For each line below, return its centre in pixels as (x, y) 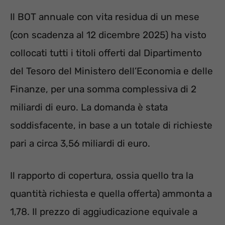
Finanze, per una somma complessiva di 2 (103, 89)
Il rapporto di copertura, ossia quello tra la (102, 176)
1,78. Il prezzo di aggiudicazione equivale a (104, 212)
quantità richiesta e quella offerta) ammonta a (111, 194)
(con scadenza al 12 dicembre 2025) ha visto (108, 35)
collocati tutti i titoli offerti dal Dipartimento (106, 53)
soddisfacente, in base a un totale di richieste (111, 125)
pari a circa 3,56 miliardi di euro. (80, 143)
